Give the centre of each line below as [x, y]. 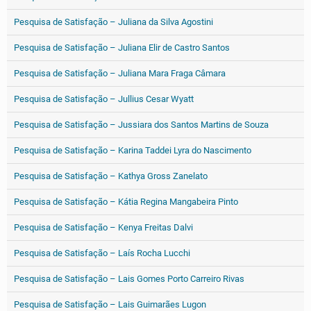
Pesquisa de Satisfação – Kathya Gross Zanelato [111, 176]
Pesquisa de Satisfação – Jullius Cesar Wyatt [104, 99]
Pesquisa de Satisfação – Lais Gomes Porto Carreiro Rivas [129, 279]
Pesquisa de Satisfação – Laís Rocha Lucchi [102, 253]
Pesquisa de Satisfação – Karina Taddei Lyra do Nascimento [133, 150]
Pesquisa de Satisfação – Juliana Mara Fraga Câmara [120, 73]
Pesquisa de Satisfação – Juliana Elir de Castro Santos [122, 48]
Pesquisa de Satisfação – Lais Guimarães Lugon [110, 304]
